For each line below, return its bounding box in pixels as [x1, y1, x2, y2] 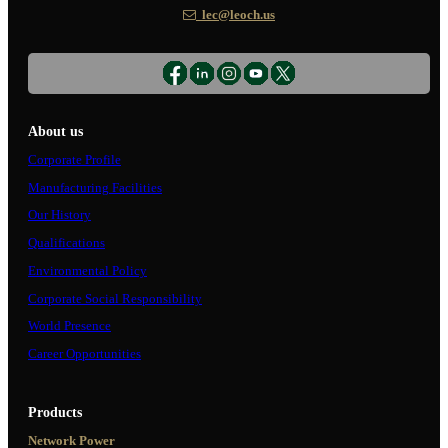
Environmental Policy [28, 263, 147, 278]
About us [28, 123, 83, 139]
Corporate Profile [28, 152, 121, 167]
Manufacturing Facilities [28, 180, 162, 195]
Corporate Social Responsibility [28, 291, 202, 306]
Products [28, 405, 82, 421]
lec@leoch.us [196, 7, 275, 22]
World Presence [28, 319, 111, 334]
